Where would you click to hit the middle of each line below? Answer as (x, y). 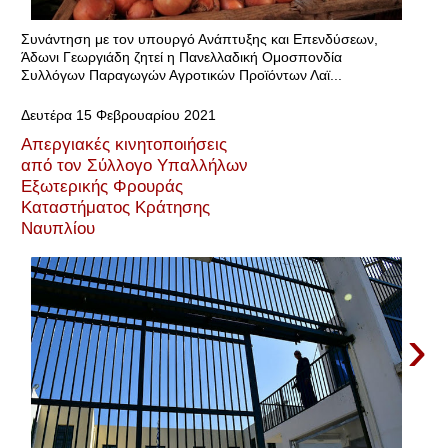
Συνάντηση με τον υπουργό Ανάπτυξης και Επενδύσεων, (199, 39)
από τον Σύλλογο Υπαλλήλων (134, 164)
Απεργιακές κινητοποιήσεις (124, 143)
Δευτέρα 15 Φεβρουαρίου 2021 (118, 115)
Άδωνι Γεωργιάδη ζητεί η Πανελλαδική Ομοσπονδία (181, 57)
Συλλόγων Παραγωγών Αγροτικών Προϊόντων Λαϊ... (181, 75)
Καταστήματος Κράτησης (115, 206)
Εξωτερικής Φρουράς (102, 185)
